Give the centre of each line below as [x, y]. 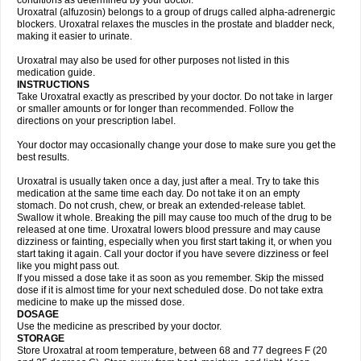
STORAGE [42, 338]
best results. [43, 157]
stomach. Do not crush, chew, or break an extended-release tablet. [161, 205]
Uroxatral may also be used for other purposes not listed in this [153, 60]
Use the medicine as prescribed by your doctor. [119, 326]
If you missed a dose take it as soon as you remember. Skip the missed [170, 278]
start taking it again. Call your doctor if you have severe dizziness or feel [173, 254]
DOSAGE [39, 314]
